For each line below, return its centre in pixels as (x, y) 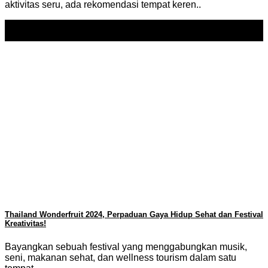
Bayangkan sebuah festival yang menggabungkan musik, (126, 246)
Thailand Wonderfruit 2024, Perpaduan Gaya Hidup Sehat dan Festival (134, 215)
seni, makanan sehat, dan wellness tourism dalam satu (121, 257)
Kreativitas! (25, 224)
